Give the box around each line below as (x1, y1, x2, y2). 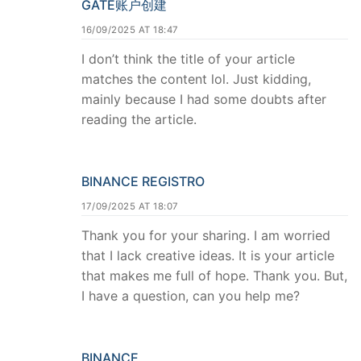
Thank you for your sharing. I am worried (81, 226, 330, 243)
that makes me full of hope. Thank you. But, (81, 267, 347, 284)
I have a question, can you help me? (81, 287, 300, 304)
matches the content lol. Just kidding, (81, 71, 311, 88)
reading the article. (81, 111, 197, 128)
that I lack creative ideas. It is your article (81, 247, 334, 263)
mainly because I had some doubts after (81, 91, 326, 108)
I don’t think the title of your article (81, 51, 295, 68)
